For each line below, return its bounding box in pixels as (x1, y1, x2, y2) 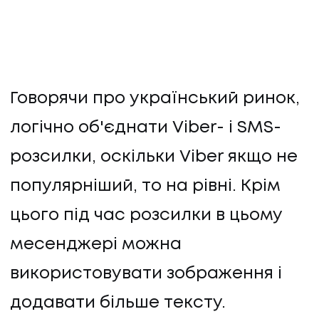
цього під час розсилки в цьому (10, 208, 282, 224)
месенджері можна (10, 237, 182, 253)
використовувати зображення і (10, 266, 282, 282)
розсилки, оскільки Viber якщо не (10, 150, 298, 165)
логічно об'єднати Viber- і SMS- (10, 120, 281, 136)
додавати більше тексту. (10, 296, 226, 311)
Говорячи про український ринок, (10, 91, 300, 107)
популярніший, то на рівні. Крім (10, 179, 281, 194)
